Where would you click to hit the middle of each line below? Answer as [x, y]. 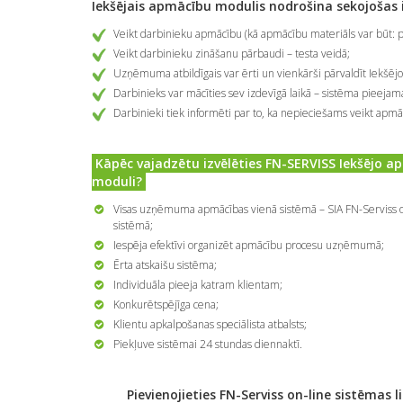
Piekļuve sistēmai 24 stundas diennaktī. [208, 345]
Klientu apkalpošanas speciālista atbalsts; [210, 325]
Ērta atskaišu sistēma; [165, 265]
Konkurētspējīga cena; [166, 305]
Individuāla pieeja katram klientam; [198, 285]
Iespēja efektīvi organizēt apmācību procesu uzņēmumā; [249, 246]
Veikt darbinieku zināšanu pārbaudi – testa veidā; [232, 54]
